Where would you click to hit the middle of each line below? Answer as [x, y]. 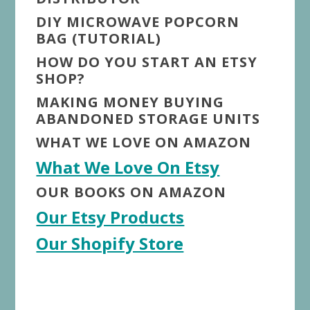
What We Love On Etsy [128, 167]
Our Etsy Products [110, 217]
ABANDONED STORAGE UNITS [148, 119]
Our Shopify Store [110, 244]
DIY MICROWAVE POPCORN [138, 22]
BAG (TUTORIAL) [99, 39]
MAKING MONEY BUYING [130, 102]
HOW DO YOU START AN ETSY [147, 62]
